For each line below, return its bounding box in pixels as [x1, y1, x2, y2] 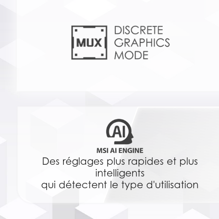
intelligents [95, 167, 145, 179]
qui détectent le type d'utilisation [41, 178, 199, 191]
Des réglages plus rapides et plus [42, 155, 198, 167]
